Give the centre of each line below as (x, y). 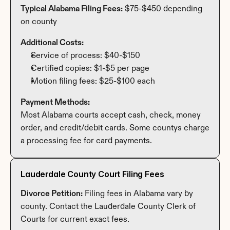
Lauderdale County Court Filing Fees (92, 174)
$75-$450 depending (162, 9)
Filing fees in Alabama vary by (138, 194)
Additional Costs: (52, 43)
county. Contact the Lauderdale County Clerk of (108, 207)
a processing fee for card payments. (86, 141)
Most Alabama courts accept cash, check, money (111, 115)
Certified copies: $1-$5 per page (90, 69)
